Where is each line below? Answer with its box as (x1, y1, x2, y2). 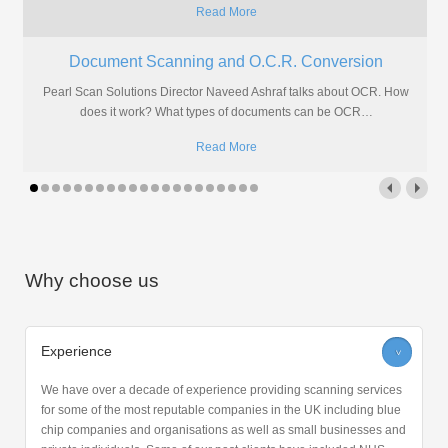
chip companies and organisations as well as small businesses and (41, 423, 406, 438)
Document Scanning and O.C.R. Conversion (69, 53, 383, 71)
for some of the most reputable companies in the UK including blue (41, 403, 401, 418)
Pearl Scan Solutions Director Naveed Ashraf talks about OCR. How (43, 85, 409, 100)
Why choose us (25, 270, 159, 292)
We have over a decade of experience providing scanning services (41, 383, 402, 398)
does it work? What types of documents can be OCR (79, 105, 361, 120)
